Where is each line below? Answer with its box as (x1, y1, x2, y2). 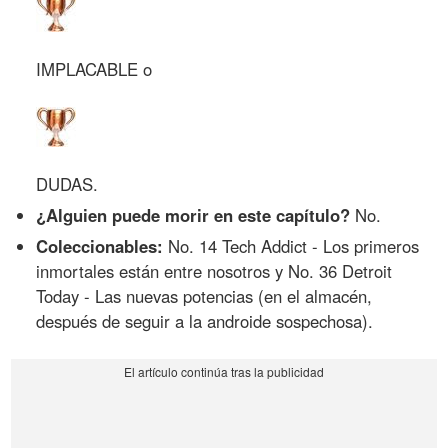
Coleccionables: (36, 233, 164, 258)
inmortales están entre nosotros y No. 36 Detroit (36, 258, 393, 283)
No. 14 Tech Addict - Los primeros (163, 233, 420, 258)
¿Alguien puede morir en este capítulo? (36, 202, 351, 227)
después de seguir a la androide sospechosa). (36, 308, 374, 333)
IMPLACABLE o (36, 56, 153, 81)
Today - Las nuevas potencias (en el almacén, (36, 283, 373, 308)
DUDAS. (36, 172, 99, 197)
